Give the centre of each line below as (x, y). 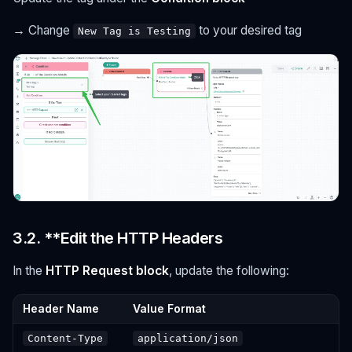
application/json (188, 338)
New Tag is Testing (134, 31)
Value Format (169, 308)
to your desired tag (249, 31)
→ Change (43, 31)
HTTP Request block (107, 270)
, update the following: (229, 270)
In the (29, 270)
